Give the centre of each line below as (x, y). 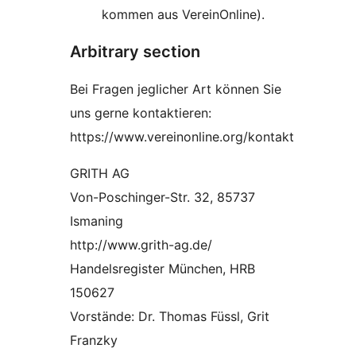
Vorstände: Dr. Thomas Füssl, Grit (170, 317)
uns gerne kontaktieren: (141, 113)
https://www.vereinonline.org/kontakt (182, 137)
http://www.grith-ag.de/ (141, 245)
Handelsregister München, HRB (163, 269)
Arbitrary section (135, 52)
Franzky (94, 341)
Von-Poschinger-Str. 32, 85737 (163, 197)
